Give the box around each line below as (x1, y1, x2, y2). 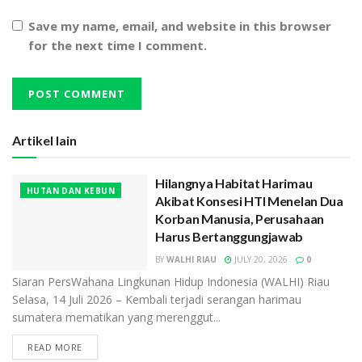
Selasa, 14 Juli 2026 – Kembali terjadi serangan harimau (12, 291, 301, 307)
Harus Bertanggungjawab (155, 228, 304, 244)
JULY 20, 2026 (232, 253, 288, 265)
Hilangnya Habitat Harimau (155, 175, 313, 191)
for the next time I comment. (28, 37, 207, 54)
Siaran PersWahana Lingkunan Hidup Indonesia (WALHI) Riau (12, 273, 330, 289)
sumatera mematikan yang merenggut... (12, 309, 221, 325)
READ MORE (27, 340, 82, 353)
